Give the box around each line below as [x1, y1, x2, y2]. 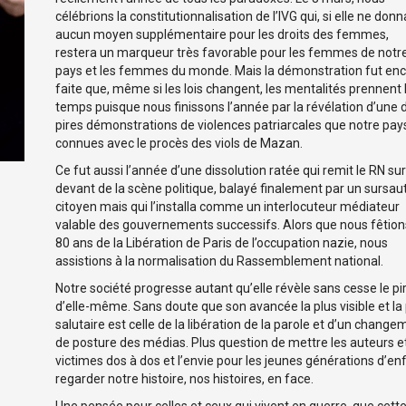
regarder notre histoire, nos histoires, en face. [55, 372, 314, 387]
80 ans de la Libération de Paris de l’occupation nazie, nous [55, 236, 389, 251]
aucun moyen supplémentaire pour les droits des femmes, [55, 27, 390, 43]
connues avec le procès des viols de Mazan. [55, 136, 304, 151]
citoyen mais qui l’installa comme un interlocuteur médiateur [55, 199, 401, 215]
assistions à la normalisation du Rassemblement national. [55, 254, 384, 269]
